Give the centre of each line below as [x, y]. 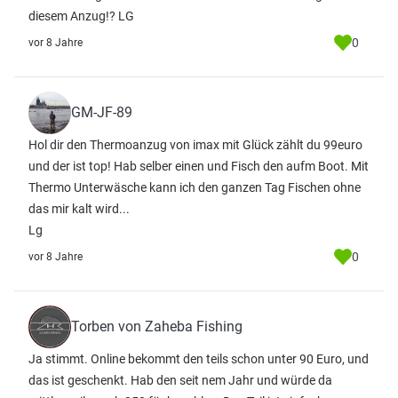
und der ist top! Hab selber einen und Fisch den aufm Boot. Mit [199, 166]
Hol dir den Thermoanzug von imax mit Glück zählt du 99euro [195, 145]
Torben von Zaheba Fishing [157, 326]
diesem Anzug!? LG [81, 16]
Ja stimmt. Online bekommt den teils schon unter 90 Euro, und [199, 359]
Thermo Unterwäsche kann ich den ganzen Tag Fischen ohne [195, 187]
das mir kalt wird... [79, 209]
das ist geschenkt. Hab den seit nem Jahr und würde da [180, 380]
